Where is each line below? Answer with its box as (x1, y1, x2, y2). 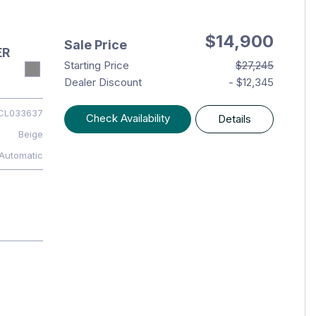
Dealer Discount (63, 75, 142, 89)
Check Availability (85, 111, 170, 125)
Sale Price (63, 37, 127, 52)
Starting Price (63, 59, 129, 72)
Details (218, 112, 252, 126)
